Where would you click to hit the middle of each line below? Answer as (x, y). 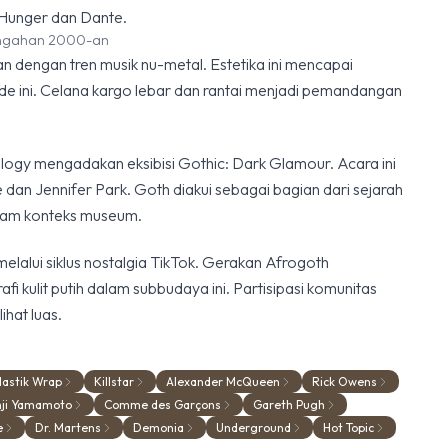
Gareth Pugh (289, 404)
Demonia (158, 427)
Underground (253, 427)
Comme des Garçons (162, 404)
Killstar (114, 381)
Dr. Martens (68, 427)
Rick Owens (344, 381)
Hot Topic (348, 427)
